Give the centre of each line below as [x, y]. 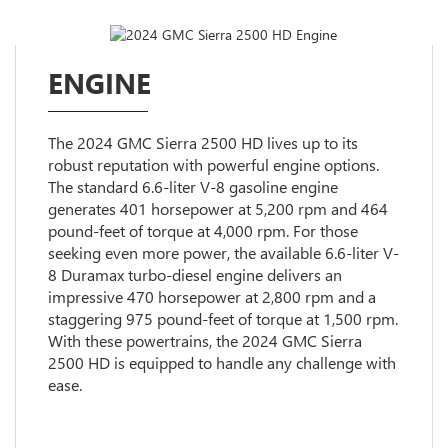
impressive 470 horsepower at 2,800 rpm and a [211, 297]
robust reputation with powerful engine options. [213, 165]
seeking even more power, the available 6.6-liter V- [223, 253]
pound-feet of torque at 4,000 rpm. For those [202, 231]
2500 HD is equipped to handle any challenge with [221, 363]
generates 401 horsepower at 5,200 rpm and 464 [217, 209]
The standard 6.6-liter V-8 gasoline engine [192, 187]
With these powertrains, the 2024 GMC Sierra [204, 341]
